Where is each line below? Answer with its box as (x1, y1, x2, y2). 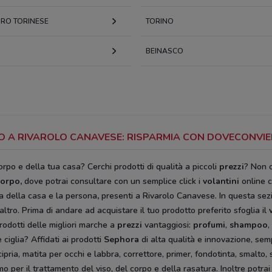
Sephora (104, 234, 139, 245)
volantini (203, 175, 239, 187)
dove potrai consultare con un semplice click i (24, 175, 203, 187)
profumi (191, 219, 225, 231)
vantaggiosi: (144, 219, 191, 231)
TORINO (146, 16, 174, 26)
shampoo (229, 219, 268, 231)
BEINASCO (146, 46, 183, 56)
